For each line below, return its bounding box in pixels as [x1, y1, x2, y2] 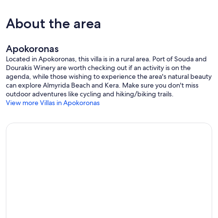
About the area [6, 15, 101, 32]
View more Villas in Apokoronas [6, 98, 100, 107]
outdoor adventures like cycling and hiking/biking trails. [6, 89, 174, 98]
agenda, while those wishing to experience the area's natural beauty [6, 72, 212, 81]
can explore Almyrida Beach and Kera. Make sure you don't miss [6, 80, 199, 90]
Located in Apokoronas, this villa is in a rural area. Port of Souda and [6, 54, 207, 63]
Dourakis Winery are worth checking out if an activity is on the [6, 63, 191, 72]
